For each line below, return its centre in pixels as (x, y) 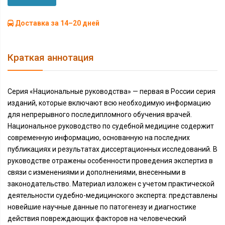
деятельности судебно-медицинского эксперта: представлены (113, 195)
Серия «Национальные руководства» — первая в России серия (111, 91)
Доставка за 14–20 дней (57, 23)
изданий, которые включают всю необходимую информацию (109, 103)
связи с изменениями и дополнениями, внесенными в (97, 172)
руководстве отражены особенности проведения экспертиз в (110, 161)
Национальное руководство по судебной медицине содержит (111, 126)
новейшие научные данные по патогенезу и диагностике (102, 207)
